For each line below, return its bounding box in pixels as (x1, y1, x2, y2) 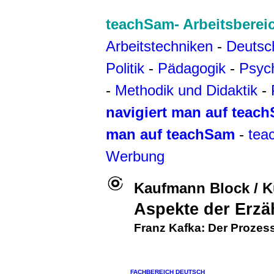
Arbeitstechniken (106, 38, 213, 54)
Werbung (106, 148, 165, 165)
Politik (106, 60, 144, 76)
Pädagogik (158, 60, 226, 76)
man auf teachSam (106, 126, 235, 143)
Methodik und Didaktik (115, 82, 262, 98)
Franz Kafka (134, 221, 201, 234)
